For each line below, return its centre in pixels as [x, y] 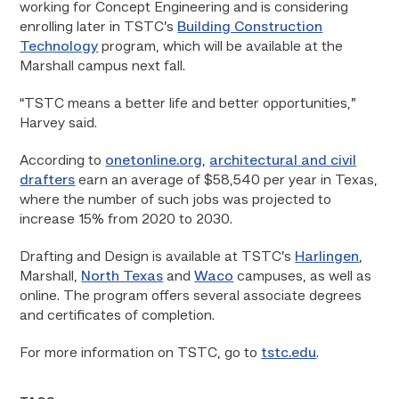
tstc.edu [289, 354]
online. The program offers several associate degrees [191, 297]
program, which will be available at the [221, 47]
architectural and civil [283, 161]
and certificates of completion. [118, 316]
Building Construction [250, 28]
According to [63, 161]
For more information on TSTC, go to [141, 354]
